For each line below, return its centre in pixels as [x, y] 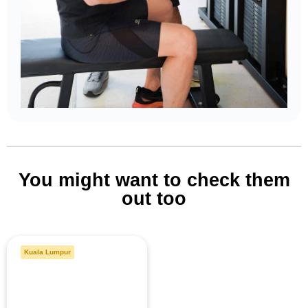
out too [154, 198]
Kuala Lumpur [47, 252]
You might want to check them [154, 180]
